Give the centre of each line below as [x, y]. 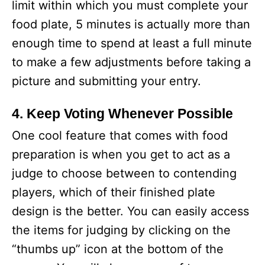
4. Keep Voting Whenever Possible [122, 114]
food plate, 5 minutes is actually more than [131, 24]
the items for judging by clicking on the [121, 230]
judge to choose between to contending [124, 173]
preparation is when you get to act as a [121, 154]
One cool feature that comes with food [120, 135]
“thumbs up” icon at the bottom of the [118, 249]
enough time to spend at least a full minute [132, 43]
